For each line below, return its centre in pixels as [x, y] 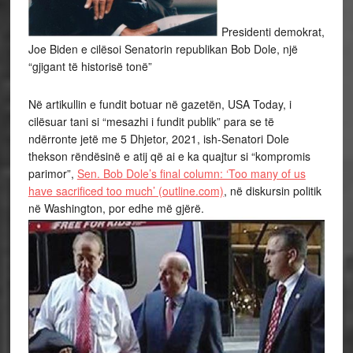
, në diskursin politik [272, 191]
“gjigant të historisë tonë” [90, 67]
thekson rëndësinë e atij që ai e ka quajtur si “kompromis [169, 156]
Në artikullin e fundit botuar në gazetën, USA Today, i [160, 104]
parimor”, [52, 174]
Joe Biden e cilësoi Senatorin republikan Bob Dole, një [163, 49]
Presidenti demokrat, [273, 32]
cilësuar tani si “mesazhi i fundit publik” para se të [151, 122]
